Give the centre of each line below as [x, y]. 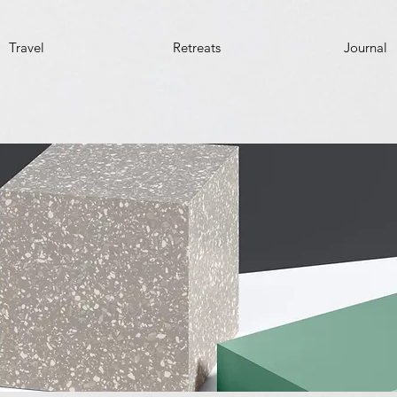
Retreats [196, 47]
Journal [366, 47]
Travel [27, 47]
